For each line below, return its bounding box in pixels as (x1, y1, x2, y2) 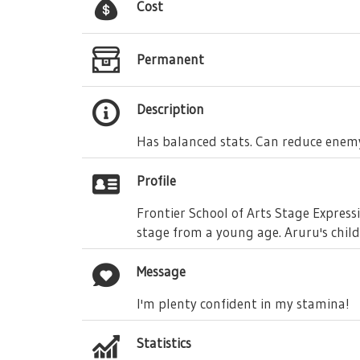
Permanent (137, 51, 204, 67)
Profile (137, 172, 176, 189)
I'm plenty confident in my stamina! (137, 295, 350, 312)
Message (137, 263, 186, 280)
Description (137, 100, 204, 117)
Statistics (137, 334, 191, 351)
